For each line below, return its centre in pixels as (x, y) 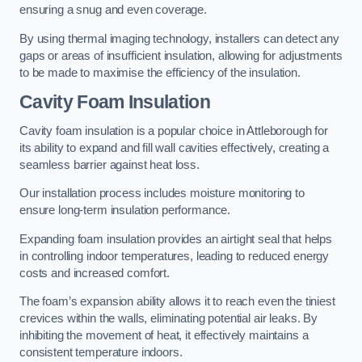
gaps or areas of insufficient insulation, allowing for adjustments (181, 55)
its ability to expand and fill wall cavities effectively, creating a (175, 147)
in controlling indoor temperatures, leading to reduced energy (175, 256)
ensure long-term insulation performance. (125, 210)
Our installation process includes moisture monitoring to (162, 194)
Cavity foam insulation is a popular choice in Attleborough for (174, 130)
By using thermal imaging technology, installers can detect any (179, 38)
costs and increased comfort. (95, 273)
